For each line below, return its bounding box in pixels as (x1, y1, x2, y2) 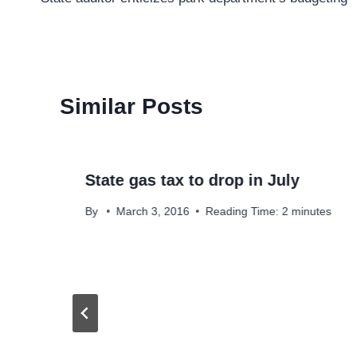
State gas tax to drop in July (85, 171, 300, 190)
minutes (292, 205, 332, 218)
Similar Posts (60, 94, 203, 120)
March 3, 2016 (116, 205, 190, 218)
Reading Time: (206, 205, 280, 218)
